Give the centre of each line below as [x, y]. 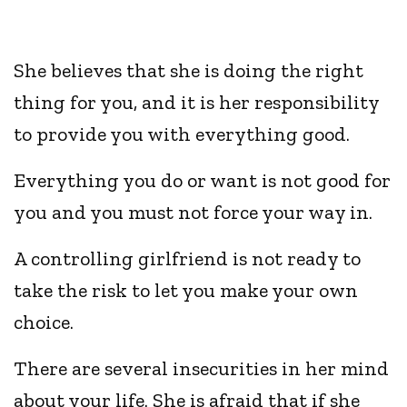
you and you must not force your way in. [196, 213]
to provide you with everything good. [182, 134]
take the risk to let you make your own [186, 291]
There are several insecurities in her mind [202, 369]
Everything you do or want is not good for [203, 181]
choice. [46, 323]
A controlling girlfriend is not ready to [188, 259]
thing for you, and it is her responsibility [197, 103]
